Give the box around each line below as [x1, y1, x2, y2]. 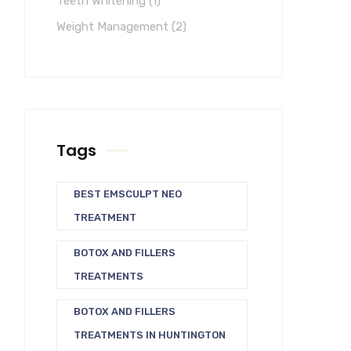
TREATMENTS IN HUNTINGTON [74, 329, 226, 341]
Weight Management [56, 20, 172, 34]
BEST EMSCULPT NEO [74, 188, 182, 200]
